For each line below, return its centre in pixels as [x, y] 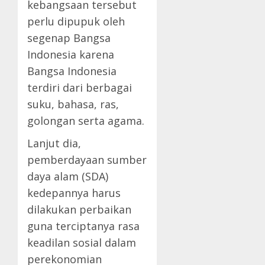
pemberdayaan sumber [87, 159]
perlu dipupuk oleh [76, 21]
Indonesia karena [71, 54]
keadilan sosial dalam [82, 242]
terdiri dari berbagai [80, 87]
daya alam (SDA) [68, 176]
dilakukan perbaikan [79, 209]
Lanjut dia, [54, 143]
